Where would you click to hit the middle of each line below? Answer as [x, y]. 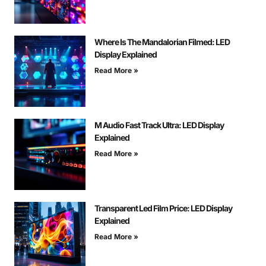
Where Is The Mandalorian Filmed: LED [162, 42]
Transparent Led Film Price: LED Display [163, 208]
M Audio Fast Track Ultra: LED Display [159, 125]
